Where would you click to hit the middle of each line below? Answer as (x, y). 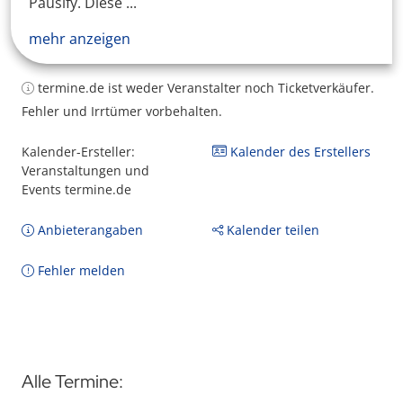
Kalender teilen (271, 230)
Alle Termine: (72, 381)
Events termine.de (76, 189)
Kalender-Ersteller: (78, 152)
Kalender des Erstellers (299, 152)
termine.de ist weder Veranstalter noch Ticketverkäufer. (204, 88)
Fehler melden (80, 270)
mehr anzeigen (80, 39)
